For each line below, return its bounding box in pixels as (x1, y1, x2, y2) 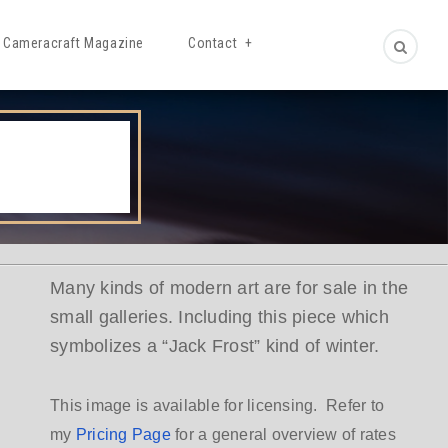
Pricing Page (75, 426, 171, 443)
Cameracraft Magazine (2, 35, 144, 51)
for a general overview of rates (170, 426, 396, 443)
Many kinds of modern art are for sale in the (50, 278, 408, 298)
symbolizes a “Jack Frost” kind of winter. (50, 336, 380, 356)
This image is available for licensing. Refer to (50, 397, 384, 414)
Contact (187, 35, 238, 51)
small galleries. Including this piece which (50, 307, 389, 327)
